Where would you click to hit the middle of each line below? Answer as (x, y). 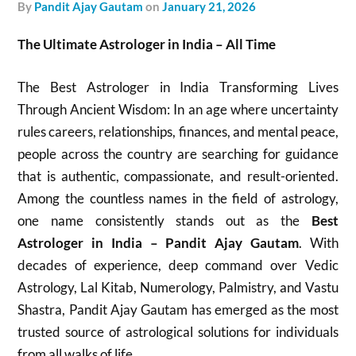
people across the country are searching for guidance (178, 153)
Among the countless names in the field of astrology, (178, 198)
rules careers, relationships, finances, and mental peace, (178, 131)
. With (318, 242)
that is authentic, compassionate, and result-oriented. (178, 176)
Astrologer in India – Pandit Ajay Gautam (158, 242)
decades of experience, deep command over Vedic (178, 265)
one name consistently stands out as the (164, 220)
